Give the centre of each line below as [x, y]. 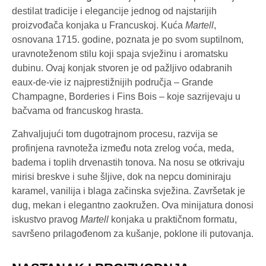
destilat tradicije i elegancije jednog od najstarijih [114, 11]
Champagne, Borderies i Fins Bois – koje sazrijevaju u [126, 97]
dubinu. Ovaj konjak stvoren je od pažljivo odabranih [122, 68]
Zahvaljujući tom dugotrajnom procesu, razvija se [115, 134]
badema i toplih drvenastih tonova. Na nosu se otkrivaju [128, 162]
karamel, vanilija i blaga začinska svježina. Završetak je [129, 191]
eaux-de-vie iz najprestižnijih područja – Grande [113, 83]
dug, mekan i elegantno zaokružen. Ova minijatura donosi [133, 205]
